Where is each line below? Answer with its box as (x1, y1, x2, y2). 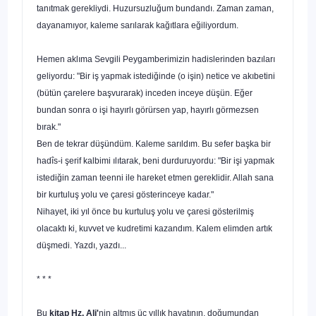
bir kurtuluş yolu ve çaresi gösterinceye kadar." (37, 189, 214, 200)
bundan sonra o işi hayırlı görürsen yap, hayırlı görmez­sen (37, 104, 259, 115)
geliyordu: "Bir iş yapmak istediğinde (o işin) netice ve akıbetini (37, 71, 275, 81)
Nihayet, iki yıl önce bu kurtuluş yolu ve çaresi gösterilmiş (37, 206, 254, 217)
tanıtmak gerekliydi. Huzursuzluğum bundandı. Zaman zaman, (37, 3, 274, 13)
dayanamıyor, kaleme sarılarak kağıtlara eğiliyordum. (37, 20, 238, 30)
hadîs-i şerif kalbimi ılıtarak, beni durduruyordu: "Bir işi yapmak (37, 155, 274, 166)
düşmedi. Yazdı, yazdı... (37, 240, 126, 250)
